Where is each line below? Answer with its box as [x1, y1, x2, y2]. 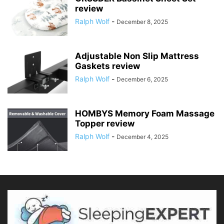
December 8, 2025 [116, 17, 168, 25]
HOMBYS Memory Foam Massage [75, 108, 214, 118]
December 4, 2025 [116, 132, 168, 140]
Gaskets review [75, 60, 140, 71]
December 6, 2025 [116, 75, 168, 83]
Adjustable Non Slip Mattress [75, 50, 199, 61]
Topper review [75, 118, 134, 128]
